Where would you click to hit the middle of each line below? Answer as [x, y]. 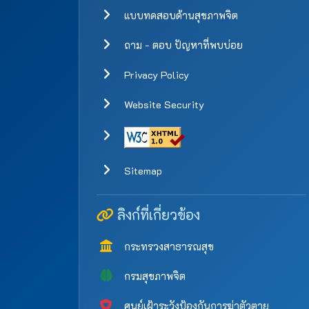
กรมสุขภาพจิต [153, 276]
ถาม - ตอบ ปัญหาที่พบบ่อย [182, 45]
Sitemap [142, 171]
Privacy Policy [155, 75]
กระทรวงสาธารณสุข [168, 247]
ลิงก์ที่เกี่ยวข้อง [157, 215]
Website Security [163, 104]
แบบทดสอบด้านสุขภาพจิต [180, 16]
